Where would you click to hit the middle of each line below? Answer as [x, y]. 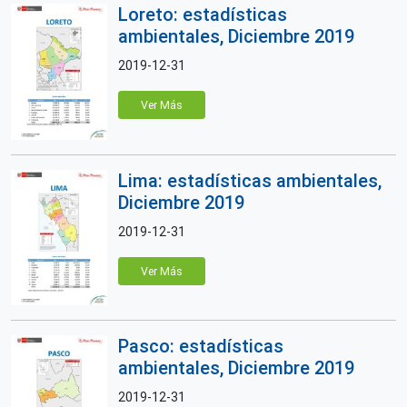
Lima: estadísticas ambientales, [250, 180]
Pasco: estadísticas [201, 347]
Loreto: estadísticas [203, 15]
